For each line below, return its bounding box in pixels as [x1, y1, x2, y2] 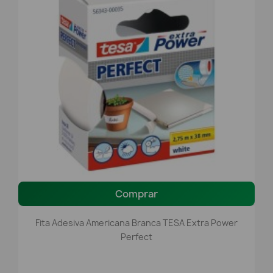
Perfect [121, 230, 152, 243]
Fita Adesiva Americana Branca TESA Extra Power [35, 216, 238, 229]
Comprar [115, 186, 158, 200]
